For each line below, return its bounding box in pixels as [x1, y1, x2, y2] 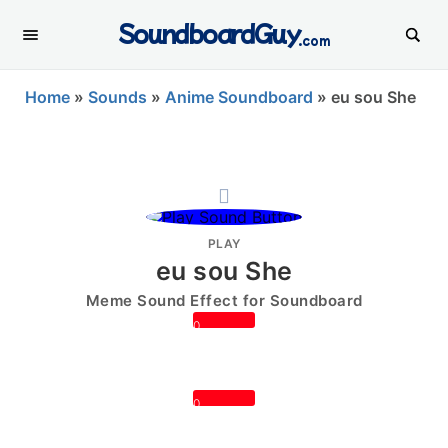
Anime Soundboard [165, 87, 313, 107]
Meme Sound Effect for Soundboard [85, 291, 363, 310]
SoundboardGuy [117, 15, 301, 49]
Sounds [88, 87, 147, 107]
